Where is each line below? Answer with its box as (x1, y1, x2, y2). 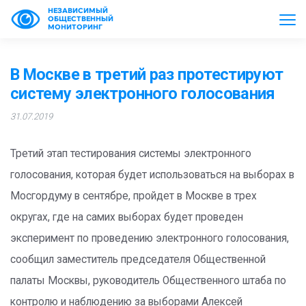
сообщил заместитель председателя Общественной (10, 253, 266, 266)
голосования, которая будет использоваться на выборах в (10, 169, 294, 181)
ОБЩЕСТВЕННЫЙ (48, 14, 113, 23)
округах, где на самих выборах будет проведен (10, 211, 243, 223)
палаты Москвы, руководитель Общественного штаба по (10, 275, 286, 287)
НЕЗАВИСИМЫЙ (48, 6, 108, 15)
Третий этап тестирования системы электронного (10, 148, 251, 160)
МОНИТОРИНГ (48, 23, 102, 31)
